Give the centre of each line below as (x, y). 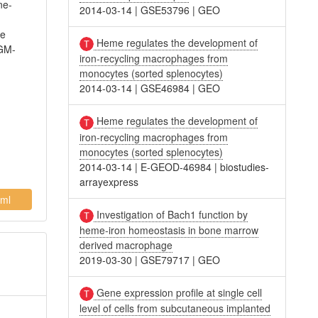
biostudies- (245, 166)
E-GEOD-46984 (176, 166)
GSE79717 (165, 259)
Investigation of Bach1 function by (171, 214)
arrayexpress (109, 181)
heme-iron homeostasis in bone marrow (169, 230)
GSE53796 (165, 10)
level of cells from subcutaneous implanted (175, 308)
